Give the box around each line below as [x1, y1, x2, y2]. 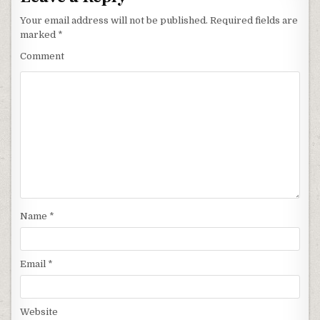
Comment [20, 50, 65, 61]
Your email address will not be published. [20, 14, 209, 26]
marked [20, 29, 59, 40]
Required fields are [208, 14, 299, 26]
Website [20, 306, 59, 318]
